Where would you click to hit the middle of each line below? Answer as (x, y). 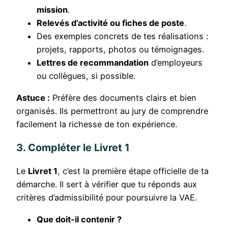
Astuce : (33, 97)
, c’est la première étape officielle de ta (133, 171)
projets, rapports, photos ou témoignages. (120, 50)
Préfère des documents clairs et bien (123, 97)
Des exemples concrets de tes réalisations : (122, 36)
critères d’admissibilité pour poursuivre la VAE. (107, 198)
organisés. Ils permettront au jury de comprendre (112, 111)
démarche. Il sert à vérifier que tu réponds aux (107, 184)
